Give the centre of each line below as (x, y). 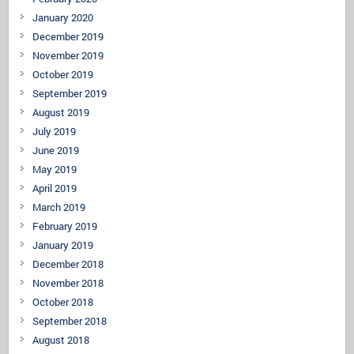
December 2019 (68, 36)
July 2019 (55, 131)
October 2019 (63, 74)
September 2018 (70, 320)
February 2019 (65, 226)
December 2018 (68, 264)
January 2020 (63, 17)
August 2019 (61, 112)
